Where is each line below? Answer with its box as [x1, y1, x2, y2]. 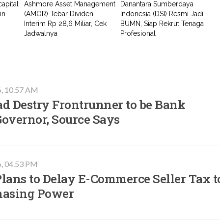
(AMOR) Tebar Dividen [24, 10, 94, 18]
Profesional [120, 29, 156, 37]
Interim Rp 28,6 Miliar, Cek [24, 20, 107, 27]
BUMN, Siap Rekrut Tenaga [120, 20, 204, 27]
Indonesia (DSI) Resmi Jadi [120, 10, 204, 18]
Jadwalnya [24, 29, 58, 37]
